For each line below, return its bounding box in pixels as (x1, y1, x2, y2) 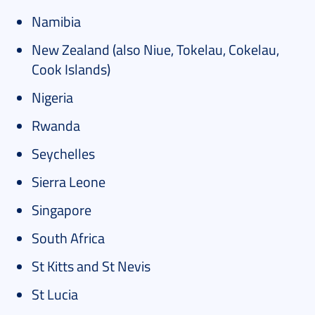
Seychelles (32, 143, 95, 164)
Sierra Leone (32, 172, 105, 192)
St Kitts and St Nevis (32, 256, 150, 276)
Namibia (32, 11, 81, 32)
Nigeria (32, 87, 73, 108)
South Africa (32, 228, 105, 248)
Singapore (32, 200, 91, 220)
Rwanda (32, 115, 80, 136)
